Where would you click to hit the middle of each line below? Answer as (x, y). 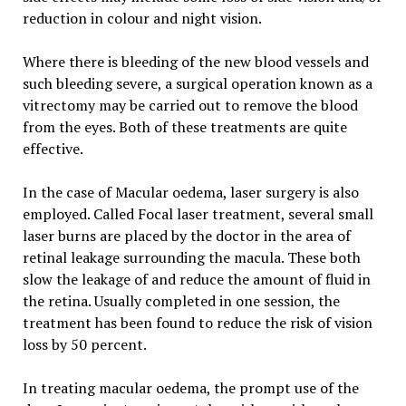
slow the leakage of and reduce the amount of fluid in (196, 279)
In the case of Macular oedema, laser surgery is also (190, 192)
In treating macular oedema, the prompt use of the (190, 387)
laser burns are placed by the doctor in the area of (186, 235)
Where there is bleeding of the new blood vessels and (195, 61)
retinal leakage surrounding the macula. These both (191, 257)
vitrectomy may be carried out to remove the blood (190, 105)
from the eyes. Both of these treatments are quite (184, 126)
